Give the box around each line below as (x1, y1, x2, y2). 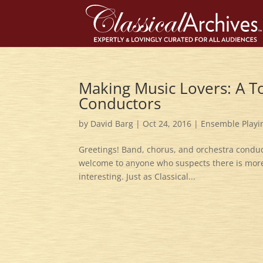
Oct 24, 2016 (143, 118, 192, 129)
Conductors (79, 93, 161, 114)
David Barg (90, 118, 134, 129)
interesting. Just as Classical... (79, 171, 196, 182)
